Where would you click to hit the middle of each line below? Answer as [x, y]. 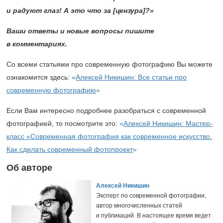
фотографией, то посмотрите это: [63, 124]
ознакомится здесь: [39, 77]
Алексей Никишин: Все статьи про [131, 77]
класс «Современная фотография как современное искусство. [109, 137]
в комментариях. [37, 44]
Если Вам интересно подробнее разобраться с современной [106, 111]
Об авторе [29, 168]
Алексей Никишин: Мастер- [168, 124]
